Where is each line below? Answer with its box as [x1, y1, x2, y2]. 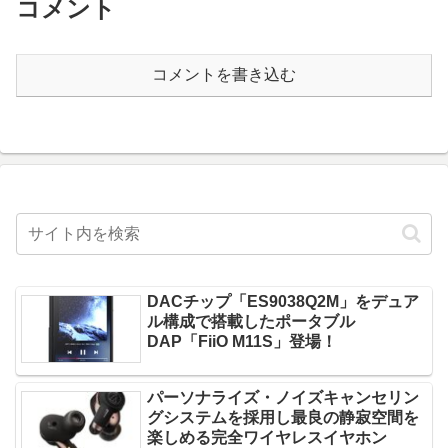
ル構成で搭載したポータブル [147, 313, 356, 330]
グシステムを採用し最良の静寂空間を [147, 408, 420, 426]
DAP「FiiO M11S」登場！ [147, 333, 338, 350]
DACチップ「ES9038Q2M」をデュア [147, 293, 420, 310]
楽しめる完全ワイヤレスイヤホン [147, 428, 388, 446]
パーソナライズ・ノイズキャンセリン [147, 388, 420, 406]
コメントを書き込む [152, 66, 296, 83]
